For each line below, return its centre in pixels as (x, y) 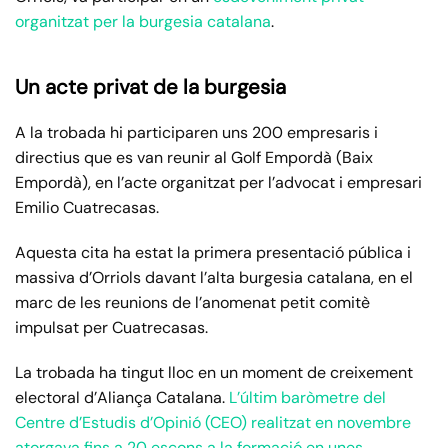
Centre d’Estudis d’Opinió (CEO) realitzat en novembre (213, 423)
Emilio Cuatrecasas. (89, 208)
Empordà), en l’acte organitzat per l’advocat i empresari (218, 183)
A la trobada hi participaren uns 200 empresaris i (196, 133)
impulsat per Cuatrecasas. (111, 328)
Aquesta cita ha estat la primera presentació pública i (213, 253)
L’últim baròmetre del (307, 398)
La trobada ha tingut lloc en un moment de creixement (214, 373)
